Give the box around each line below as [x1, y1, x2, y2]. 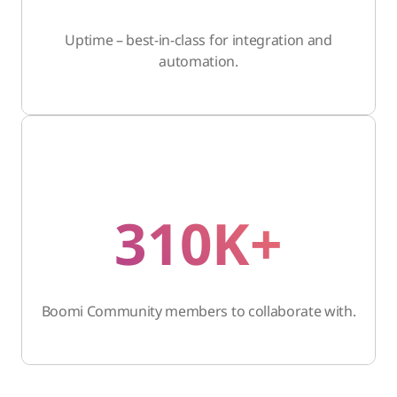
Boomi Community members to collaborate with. [41, 300, 356, 321]
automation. [159, 51, 238, 71]
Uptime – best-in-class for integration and [65, 29, 332, 50]
